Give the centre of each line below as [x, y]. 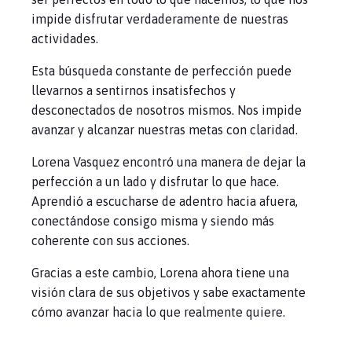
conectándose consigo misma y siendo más [153, 221]
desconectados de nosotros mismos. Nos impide [167, 110]
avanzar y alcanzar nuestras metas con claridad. [165, 130]
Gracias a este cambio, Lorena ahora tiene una [160, 273]
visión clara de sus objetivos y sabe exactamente [169, 292]
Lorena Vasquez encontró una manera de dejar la [169, 162]
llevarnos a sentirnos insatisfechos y [134, 90]
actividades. [65, 38]
